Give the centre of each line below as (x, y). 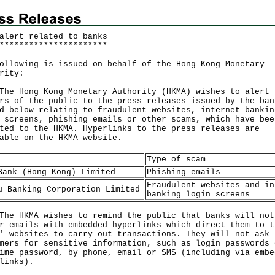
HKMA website (88, 138)
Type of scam (176, 159)
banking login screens (198, 194)
